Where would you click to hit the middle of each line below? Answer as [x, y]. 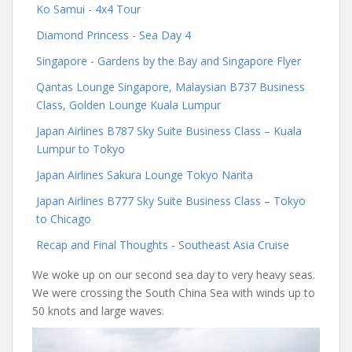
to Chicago [64, 218]
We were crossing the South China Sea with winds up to [174, 292]
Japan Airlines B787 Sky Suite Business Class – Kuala [169, 130]
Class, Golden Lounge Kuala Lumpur [128, 104]
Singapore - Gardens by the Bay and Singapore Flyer [169, 60]
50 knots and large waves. [98, 310]
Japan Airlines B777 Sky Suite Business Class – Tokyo [171, 200]
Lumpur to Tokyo [81, 148]
